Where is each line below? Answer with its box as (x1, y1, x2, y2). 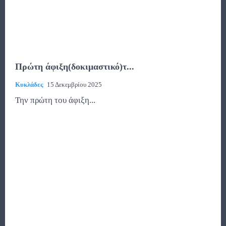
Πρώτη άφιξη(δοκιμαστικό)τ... (15, 61, 134, 72)
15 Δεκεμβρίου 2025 (47, 80, 102, 88)
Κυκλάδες (15, 80, 43, 88)
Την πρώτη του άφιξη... (15, 95, 95, 105)
